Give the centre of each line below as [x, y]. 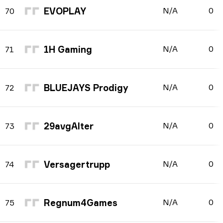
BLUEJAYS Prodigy [86, 88]
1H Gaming [68, 49]
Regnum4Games [81, 203]
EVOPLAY [65, 11]
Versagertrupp [77, 164]
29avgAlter [69, 126]
